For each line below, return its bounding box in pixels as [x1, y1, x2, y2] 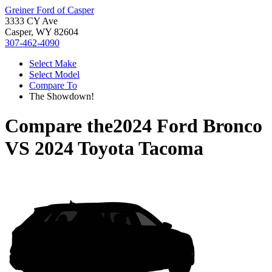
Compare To [29, 80, 77, 90]
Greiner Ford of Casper [5, 5, 94, 15]
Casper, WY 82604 [5, 27, 78, 37]
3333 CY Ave [5, 16, 58, 26]
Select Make [29, 58, 76, 69]
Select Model [29, 69, 80, 80]
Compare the [5, 115, 113, 137]
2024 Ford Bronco [113, 115, 262, 137]
